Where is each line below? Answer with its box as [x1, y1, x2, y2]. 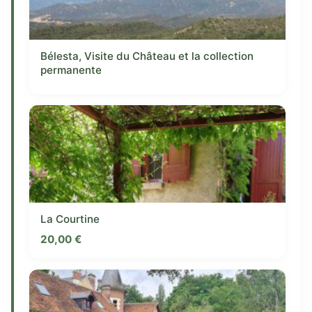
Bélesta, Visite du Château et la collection [40, 49, 253, 63]
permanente [40, 63, 102, 77]
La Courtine [40, 212, 100, 226]
